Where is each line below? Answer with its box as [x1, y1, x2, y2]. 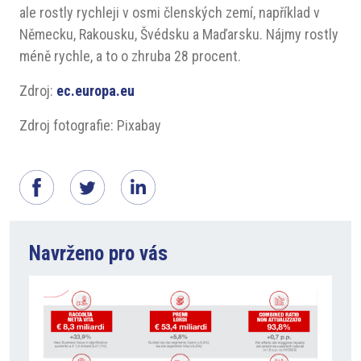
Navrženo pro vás [29, 242, 168, 265]
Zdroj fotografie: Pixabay [19, 117, 161, 134]
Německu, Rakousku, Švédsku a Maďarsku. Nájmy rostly [19, 26, 338, 43]
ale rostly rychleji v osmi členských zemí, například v [19, 4, 320, 21]
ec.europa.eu [56, 82, 135, 99]
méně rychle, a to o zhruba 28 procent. [19, 48, 241, 64]
